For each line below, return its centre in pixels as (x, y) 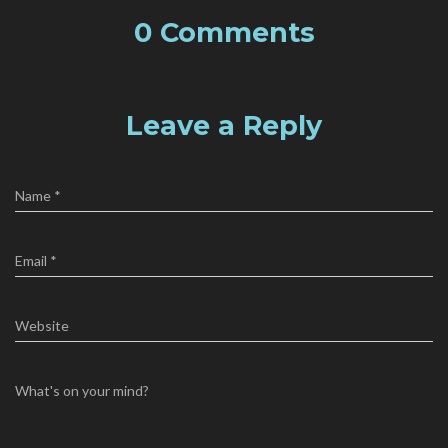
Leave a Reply (224, 126)
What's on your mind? (82, 391)
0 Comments (224, 33)
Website (42, 326)
